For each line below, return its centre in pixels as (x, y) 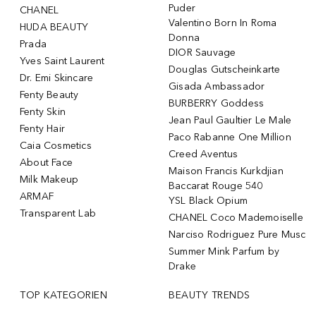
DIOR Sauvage (202, 53)
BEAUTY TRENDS (209, 296)
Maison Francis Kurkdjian (226, 171)
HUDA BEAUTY (54, 28)
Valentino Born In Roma (223, 23)
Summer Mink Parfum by (224, 252)
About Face (46, 163)
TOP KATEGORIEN (63, 296)
